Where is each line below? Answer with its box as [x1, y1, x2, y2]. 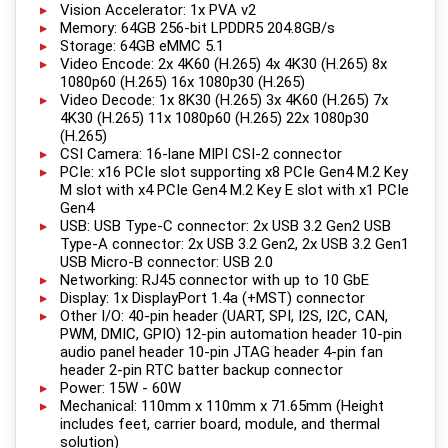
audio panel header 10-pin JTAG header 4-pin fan [60, 343, 383, 362]
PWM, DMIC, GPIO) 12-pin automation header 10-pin [60, 325, 402, 344]
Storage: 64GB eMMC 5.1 [60, 37, 224, 56]
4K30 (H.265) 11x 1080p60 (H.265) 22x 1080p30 [60, 109, 369, 128]
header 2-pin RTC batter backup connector [60, 361, 343, 380]
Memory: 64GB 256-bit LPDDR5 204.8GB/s [60, 19, 335, 38]
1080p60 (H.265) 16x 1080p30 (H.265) [60, 73, 305, 92]
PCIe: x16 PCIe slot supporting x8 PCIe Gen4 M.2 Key [60, 163, 408, 182]
